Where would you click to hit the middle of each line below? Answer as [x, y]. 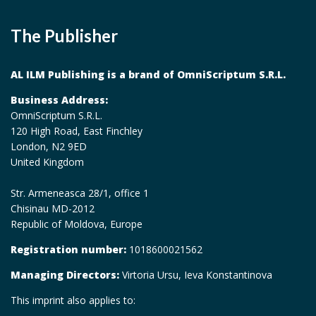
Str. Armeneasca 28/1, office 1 [80, 193]
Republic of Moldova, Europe [77, 224]
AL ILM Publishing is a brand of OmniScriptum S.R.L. [148, 75]
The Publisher [64, 36]
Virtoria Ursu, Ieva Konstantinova [196, 275]
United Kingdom [47, 162]
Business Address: [59, 100]
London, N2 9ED [49, 147]
